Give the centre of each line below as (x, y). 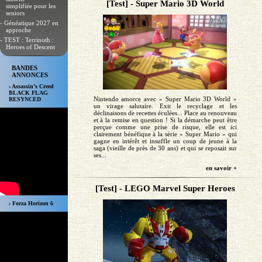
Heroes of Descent (30, 47)
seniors (15, 13)
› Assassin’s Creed (31, 87)
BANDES (25, 68)
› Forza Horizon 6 (31, 204)
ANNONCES (30, 75)
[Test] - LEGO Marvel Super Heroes (165, 188)
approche (18, 30)
